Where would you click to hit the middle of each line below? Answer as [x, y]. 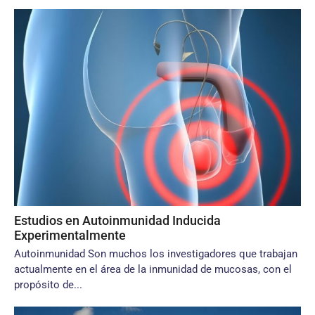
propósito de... [48, 285]
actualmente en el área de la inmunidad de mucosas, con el [153, 269]
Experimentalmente [70, 235]
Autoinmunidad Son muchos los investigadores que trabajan [156, 254]
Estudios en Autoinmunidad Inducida [117, 220]
